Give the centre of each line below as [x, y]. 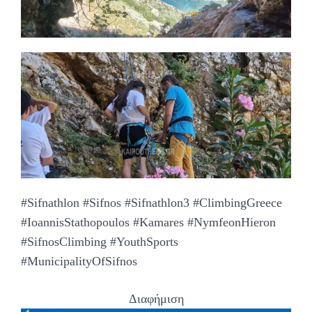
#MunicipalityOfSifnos [79, 262]
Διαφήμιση [156, 299]
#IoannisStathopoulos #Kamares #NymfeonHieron [148, 223]
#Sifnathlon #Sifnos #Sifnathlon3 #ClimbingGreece [151, 203]
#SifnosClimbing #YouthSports [100, 242]
